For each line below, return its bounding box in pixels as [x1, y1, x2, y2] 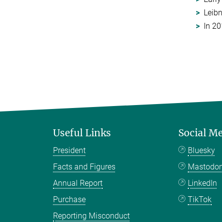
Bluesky [188, 145, 216, 155]
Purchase [53, 194, 86, 204]
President [53, 145, 86, 155]
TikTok [188, 194, 212, 204]
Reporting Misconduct [53, 211, 130, 221]
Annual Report [53, 178, 103, 188]
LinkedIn [188, 178, 218, 188]
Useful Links [53, 126, 111, 139]
